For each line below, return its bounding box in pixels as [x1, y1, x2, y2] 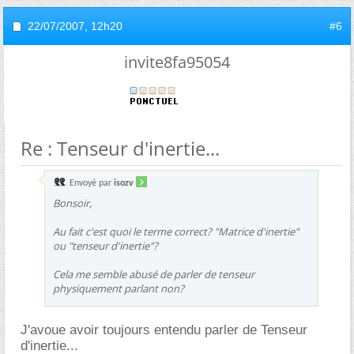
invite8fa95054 [124, 51, 230, 73]
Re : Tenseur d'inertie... [21, 134, 220, 161]
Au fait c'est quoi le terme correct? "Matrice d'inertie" [53, 224, 299, 239]
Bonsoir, [53, 195, 92, 210]
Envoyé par [67, 178, 114, 188]
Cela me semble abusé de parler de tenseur [53, 266, 254, 281]
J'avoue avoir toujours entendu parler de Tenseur [21, 322, 307, 337]
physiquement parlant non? [53, 281, 184, 296]
